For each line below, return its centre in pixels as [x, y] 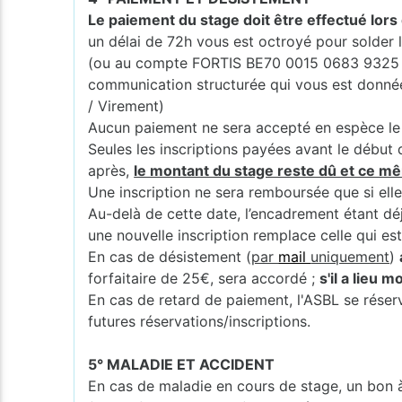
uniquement [350, 256]
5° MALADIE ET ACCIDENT [182, 364]
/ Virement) [127, 105]
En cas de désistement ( [170, 256]
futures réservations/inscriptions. [200, 321]
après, [111, 170]
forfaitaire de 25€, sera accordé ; [204, 278]
